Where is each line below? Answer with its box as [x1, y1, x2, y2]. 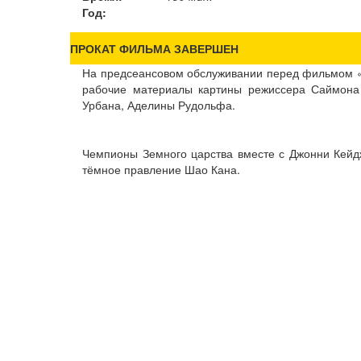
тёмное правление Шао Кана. [82, 161, 240, 177]
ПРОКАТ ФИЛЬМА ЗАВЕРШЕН [70, 40, 239, 56]
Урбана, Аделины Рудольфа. [82, 97, 235, 113]
